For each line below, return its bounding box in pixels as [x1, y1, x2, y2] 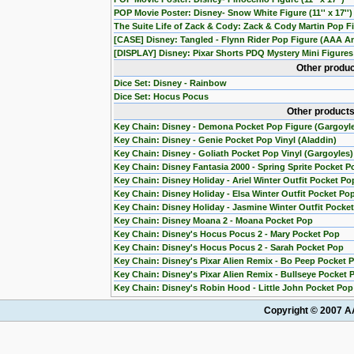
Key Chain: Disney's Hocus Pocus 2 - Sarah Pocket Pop [114, 243, 344, 252]
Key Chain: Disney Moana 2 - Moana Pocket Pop [114, 216, 313, 225]
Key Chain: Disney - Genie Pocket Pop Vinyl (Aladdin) [114, 135, 337, 145]
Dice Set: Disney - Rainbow [114, 78, 227, 88]
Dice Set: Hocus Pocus [114, 92, 209, 101]
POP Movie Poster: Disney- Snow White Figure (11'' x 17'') [114, 8, 352, 17]
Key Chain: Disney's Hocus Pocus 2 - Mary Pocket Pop [114, 229, 340, 239]
